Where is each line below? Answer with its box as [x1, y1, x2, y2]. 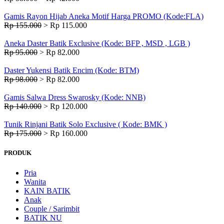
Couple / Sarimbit [24, 204, 79, 213]
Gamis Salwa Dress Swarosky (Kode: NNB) [4, 93, 145, 102]
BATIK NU [24, 213, 62, 222]
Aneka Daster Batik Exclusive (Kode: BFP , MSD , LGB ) [4, 39, 190, 48]
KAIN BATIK [24, 186, 70, 195]
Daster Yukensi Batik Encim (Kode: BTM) [4, 66, 139, 75]
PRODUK [4, 149, 31, 157]
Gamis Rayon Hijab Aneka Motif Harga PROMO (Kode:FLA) [4, 12, 203, 21]
